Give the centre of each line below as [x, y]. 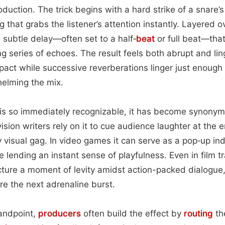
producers [60, 213]
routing [198, 213]
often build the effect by [132, 213]
